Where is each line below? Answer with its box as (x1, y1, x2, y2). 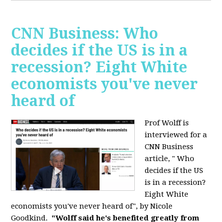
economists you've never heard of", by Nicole (11, 201, 173, 211)
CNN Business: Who (11, 24, 159, 42)
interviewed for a (145, 130, 208, 139)
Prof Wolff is (145, 118, 189, 127)
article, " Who (145, 154, 195, 163)
